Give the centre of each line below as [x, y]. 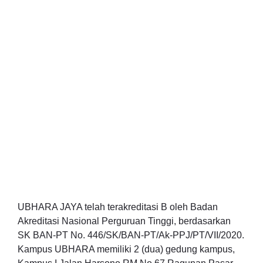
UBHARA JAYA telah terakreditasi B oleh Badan [118, 207]
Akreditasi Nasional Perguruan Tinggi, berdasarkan [124, 221]
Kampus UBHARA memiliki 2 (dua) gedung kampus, [126, 249]
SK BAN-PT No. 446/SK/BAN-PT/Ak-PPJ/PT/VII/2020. [131, 235]
